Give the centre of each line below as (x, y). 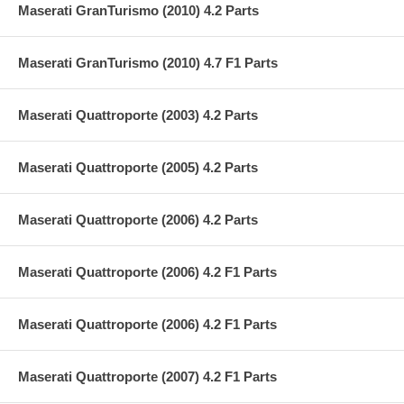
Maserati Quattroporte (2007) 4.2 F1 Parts (147, 376)
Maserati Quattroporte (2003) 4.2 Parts (138, 115)
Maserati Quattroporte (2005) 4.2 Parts (138, 167)
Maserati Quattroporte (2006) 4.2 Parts (138, 219)
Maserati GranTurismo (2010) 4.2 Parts (138, 10)
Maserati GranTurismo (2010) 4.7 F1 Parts (148, 62)
